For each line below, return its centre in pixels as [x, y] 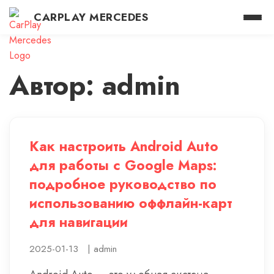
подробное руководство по [123, 184]
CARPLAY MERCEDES [91, 17]
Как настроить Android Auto [124, 146]
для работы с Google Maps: [123, 165]
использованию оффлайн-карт [131, 203]
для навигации [79, 222]
